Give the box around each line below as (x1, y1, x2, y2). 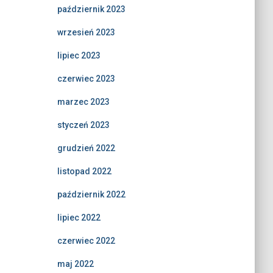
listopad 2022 (57, 166, 112, 176)
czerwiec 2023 (57, 74, 115, 83)
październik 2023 (57, 4, 126, 14)
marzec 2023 (57, 97, 110, 107)
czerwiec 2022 (57, 236, 115, 246)
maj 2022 (57, 259, 94, 269)
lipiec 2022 (57, 213, 101, 222)
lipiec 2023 (57, 51, 101, 60)
